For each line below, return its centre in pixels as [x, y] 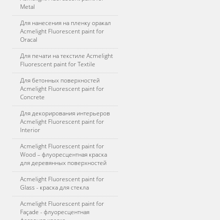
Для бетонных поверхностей [60, 80]
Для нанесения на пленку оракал [66, 23]
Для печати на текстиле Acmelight [67, 56]
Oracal [29, 40]
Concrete [32, 97]
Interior [30, 130]
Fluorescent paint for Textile [58, 64]
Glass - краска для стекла [55, 187]
